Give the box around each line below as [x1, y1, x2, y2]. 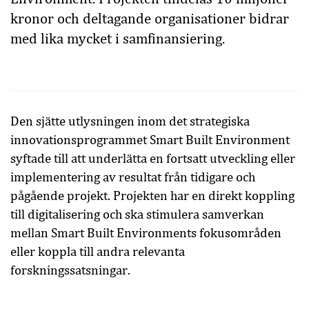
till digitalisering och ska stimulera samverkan [10, 207, 264, 221]
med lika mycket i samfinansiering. [10, 30, 225, 47]
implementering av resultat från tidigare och [10, 170, 255, 184]
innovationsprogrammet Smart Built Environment [10, 132, 290, 147]
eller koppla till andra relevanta [10, 244, 185, 259]
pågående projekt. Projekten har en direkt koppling [10, 188, 295, 203]
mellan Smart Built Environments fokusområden [10, 226, 281, 240]
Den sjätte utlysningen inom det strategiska [10, 114, 250, 128]
